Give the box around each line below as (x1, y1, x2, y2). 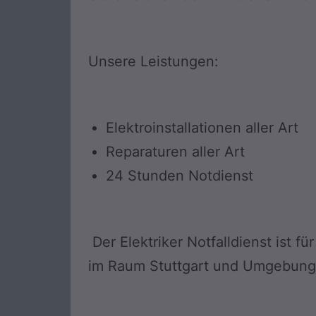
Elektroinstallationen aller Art (106, 119, 298, 137)
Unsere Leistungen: (88, 53, 219, 71)
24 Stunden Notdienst (106, 167, 253, 185)
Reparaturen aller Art (106, 143, 245, 161)
